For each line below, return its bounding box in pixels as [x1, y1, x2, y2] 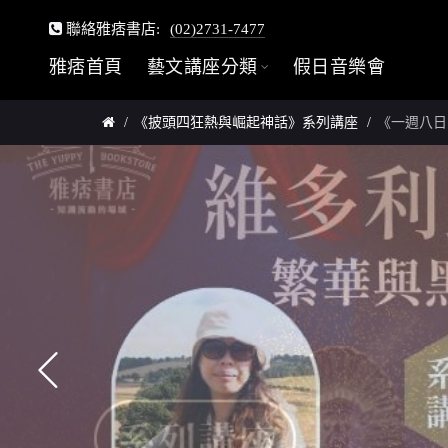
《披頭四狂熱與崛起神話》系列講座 [134, 115, 358, 130]
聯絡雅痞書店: [61, 21, 160, 37]
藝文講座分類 [146, 57, 258, 77]
